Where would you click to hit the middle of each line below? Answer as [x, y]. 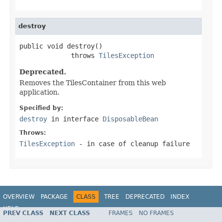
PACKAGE [54, 196]
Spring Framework [186, 213]
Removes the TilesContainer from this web [93, 83]
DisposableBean [130, 119]
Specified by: [41, 108]
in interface [75, 119]
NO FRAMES [156, 213]
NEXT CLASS [70, 213]
